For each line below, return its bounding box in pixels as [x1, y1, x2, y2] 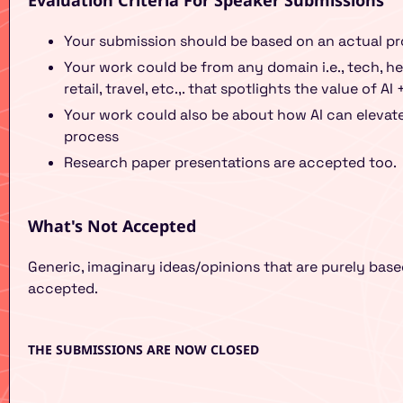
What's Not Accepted [28, 215, 196, 237]
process [64, 127, 119, 146]
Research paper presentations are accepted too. [64, 153, 397, 172]
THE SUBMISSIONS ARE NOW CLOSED [28, 341, 259, 358]
